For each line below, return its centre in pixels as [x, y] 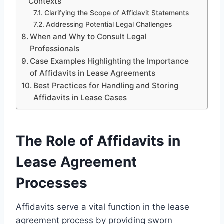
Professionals [55, 48]
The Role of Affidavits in [98, 141]
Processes [52, 183]
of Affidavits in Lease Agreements [93, 73]
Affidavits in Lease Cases [80, 97]
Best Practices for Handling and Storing [106, 85]
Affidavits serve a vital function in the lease [103, 207]
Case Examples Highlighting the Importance [110, 61]
